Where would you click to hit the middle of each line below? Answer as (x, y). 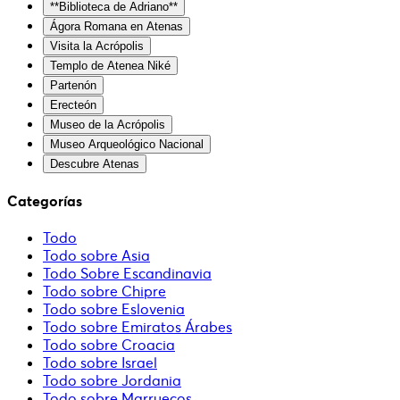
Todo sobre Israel (100, 363)
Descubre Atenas (95, 163)
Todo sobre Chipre (104, 292)
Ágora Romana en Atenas (117, 26)
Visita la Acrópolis (97, 46)
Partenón (73, 85)
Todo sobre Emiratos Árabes (137, 327)
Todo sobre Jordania (112, 381)
